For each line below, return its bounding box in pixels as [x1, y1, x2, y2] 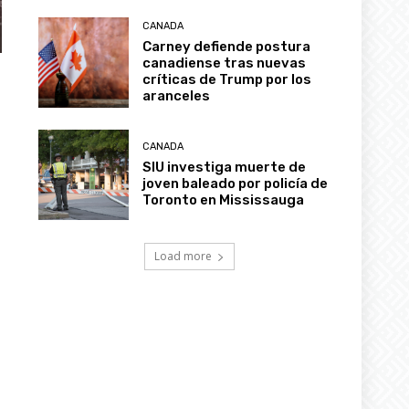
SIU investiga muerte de [142, 175, 307, 193]
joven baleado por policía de [142, 192, 329, 209]
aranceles [142, 104, 211, 121]
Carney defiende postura [142, 55, 311, 72]
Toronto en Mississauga [142, 208, 305, 225]
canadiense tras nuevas [142, 71, 307, 89]
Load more [153, 265, 212, 281]
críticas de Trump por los [142, 88, 312, 105]
